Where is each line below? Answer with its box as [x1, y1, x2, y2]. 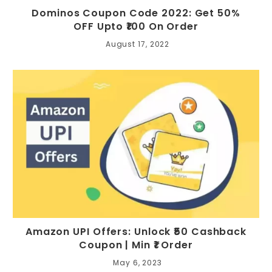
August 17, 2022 [105, 39, 170, 50]
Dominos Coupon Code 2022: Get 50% [32, 6, 240, 21]
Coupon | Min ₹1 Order [79, 237, 193, 252]
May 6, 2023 [113, 257, 162, 268]
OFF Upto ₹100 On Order [73, 19, 199, 34]
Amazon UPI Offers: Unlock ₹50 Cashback [25, 224, 247, 239]
